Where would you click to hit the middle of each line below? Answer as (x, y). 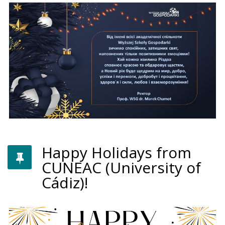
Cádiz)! (65, 183)
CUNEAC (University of (121, 168)
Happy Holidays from (117, 153)
